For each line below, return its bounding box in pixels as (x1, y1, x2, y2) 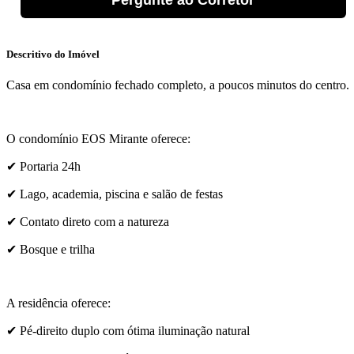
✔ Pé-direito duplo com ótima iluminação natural (6, 324, 250, 338)
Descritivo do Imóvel (6, 48, 100, 61)
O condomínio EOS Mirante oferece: (6, 132, 190, 146)
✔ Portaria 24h (6, 160, 81, 174)
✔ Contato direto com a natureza (6, 215, 169, 229)
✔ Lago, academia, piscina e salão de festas (6, 187, 223, 201)
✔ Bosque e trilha (6, 243, 95, 257)
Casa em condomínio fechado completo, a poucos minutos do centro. (6, 78, 349, 92)
